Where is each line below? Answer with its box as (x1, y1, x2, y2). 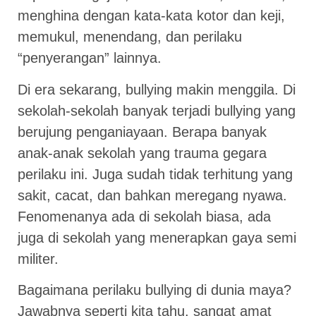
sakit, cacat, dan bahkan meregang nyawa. (18, 187, 287, 203)
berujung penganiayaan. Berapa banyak (18, 123, 267, 140)
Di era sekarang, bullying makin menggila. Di (18, 81, 296, 97)
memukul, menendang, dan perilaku (18, 29, 242, 45)
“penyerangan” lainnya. (18, 50, 162, 66)
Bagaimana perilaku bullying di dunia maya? (18, 282, 291, 298)
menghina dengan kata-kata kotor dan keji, (18, 8, 285, 24)
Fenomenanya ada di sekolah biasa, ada (18, 208, 271, 224)
